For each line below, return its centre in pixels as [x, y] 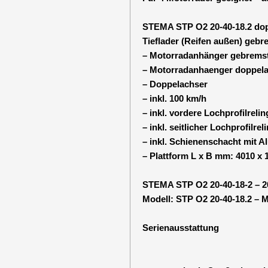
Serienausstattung [180, 228]
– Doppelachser [175, 84]
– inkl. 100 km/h [174, 98]
